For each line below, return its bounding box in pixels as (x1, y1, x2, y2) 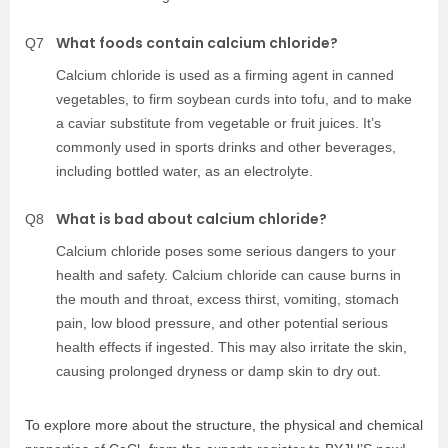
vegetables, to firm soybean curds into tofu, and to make (56, 91, 412, 108)
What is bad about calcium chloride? (56, 209, 327, 230)
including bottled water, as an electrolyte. (56, 163, 313, 180)
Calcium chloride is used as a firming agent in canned (56, 67, 394, 84)
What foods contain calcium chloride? (56, 33, 338, 54)
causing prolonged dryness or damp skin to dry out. (56, 363, 381, 380)
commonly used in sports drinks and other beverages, (56, 139, 396, 156)
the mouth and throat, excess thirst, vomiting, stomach (56, 291, 399, 308)
